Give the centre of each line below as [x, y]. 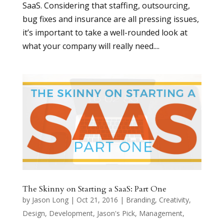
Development [71, 213]
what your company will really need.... [91, 46]
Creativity [174, 199]
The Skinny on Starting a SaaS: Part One [94, 189]
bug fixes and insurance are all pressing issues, [110, 19]
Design [33, 213]
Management [160, 213]
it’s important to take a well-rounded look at [105, 33]
